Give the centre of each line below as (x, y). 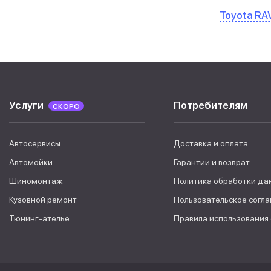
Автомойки (31, 162)
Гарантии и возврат (212, 162)
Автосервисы (35, 143)
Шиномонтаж (36, 181)
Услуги (26, 105)
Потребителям (211, 105)
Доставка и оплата (211, 143)
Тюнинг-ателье (39, 218)
